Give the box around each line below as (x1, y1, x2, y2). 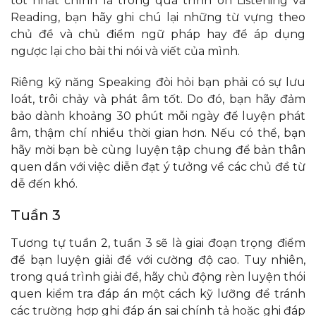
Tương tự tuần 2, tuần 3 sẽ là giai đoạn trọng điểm (11, 236, 305, 250)
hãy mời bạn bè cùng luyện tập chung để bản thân (11, 142, 305, 157)
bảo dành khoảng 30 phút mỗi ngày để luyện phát (11, 109, 305, 123)
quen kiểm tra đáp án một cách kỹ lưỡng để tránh (11, 286, 305, 300)
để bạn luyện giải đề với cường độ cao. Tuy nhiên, (11, 253, 305, 267)
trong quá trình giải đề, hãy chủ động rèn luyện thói (11, 269, 305, 284)
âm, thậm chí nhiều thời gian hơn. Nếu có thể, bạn (11, 126, 305, 140)
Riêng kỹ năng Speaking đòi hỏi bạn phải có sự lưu (11, 75, 305, 89)
